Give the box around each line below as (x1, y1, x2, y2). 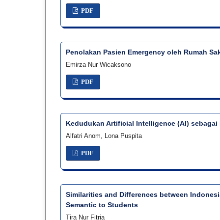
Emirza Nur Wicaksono (66, 61, 131, 69)
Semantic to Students (66, 201, 138, 209)
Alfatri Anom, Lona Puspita (66, 132, 142, 140)
